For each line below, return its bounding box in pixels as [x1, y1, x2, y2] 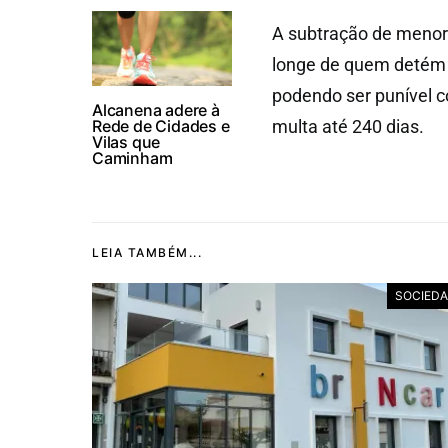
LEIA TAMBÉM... [92, 245, 202, 260]
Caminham [92, 148, 173, 168]
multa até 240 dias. [272, 116, 428, 137]
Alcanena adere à [92, 100, 220, 120]
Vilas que [92, 132, 161, 152]
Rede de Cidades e [92, 116, 230, 136]
